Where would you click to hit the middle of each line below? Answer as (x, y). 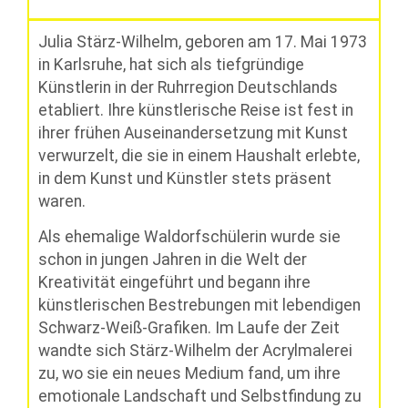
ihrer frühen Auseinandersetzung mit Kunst (193, 133)
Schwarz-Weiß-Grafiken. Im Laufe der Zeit (189, 328)
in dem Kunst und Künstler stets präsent (185, 179)
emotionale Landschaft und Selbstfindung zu (200, 397)
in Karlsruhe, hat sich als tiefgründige (171, 65)
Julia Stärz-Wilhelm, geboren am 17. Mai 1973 (203, 42)
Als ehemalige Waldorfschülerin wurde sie (189, 237)
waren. (62, 202)
